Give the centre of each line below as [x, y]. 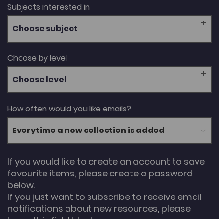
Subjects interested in [49, 7]
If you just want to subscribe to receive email [105, 197]
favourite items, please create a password [100, 173]
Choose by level [37, 58]
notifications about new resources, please [99, 208]
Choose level [39, 79]
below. [21, 185]
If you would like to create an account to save [106, 161]
